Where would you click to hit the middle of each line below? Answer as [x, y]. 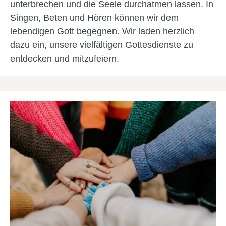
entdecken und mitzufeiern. [65, 59]
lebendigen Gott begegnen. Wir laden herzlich [102, 31]
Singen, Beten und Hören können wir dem [94, 18]
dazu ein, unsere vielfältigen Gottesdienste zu [102, 45]
